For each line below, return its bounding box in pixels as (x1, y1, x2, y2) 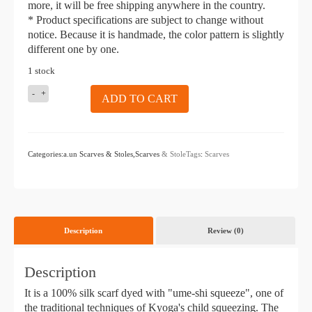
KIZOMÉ (38, 86, 78, 96)
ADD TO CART (102, 93, 178, 104)
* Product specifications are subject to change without (28, 14, 263, 26)
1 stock (28, 66, 55, 76)
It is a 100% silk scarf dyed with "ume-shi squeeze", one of (24, 287, 283, 299)
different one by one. (28, 43, 119, 55)
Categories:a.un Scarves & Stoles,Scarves (28, 150, 162, 158)
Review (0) (207, 226, 244, 235)
